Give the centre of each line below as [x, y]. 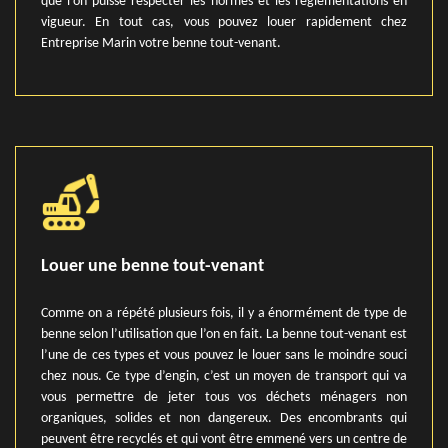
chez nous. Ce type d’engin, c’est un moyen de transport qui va [224, 376]
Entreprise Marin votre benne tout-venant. [161, 43]
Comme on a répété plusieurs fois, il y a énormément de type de [224, 313]
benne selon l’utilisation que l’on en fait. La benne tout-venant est [224, 334]
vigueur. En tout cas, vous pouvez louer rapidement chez [224, 22]
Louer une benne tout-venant [152, 266]
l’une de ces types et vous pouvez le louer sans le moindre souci [224, 355]
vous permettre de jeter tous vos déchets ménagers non [224, 397]
